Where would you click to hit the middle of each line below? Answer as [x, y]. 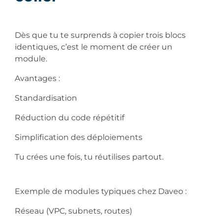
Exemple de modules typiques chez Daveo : [102, 191]
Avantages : [38, 78]
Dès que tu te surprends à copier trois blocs [100, 35]
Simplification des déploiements [80, 137]
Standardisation [47, 98]
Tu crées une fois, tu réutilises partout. [90, 157]
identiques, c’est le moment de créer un [94, 47]
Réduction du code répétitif [70, 117]
